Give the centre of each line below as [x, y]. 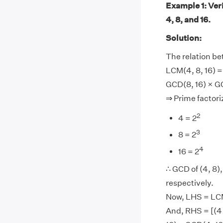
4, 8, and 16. [188, 20]
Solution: [183, 38]
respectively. [189, 183]
